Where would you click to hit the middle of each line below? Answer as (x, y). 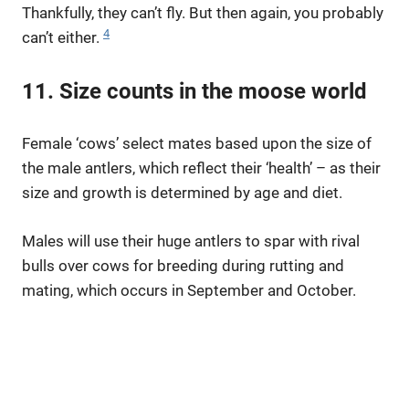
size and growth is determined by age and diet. (182, 193)
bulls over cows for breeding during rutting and (183, 265)
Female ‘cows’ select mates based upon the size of (197, 144)
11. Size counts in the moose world (194, 91)
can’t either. (63, 38)
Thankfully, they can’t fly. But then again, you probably (203, 13)
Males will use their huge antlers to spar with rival (191, 241)
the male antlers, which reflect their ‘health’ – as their (201, 168)
